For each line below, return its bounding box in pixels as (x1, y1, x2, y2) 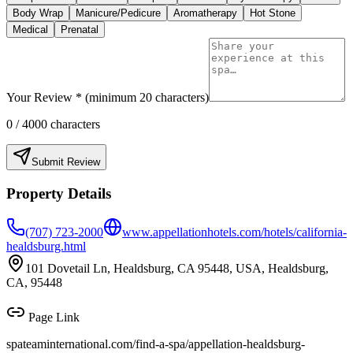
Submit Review (32, 156, 100, 169)
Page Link (25, 310, 80, 324)
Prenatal (61, 24, 98, 36)
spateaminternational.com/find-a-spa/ (6, 336, 188, 351)
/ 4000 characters (13, 117, 100, 132)
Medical (13, 24, 48, 36)
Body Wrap (13, 7, 63, 20)
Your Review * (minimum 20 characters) (6, 91, 209, 105)
